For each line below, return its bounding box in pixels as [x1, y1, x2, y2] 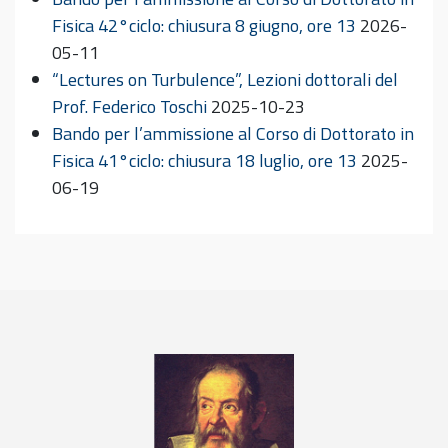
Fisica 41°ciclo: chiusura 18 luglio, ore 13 [52, 147, 357, 174]
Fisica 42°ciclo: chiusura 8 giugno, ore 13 [52, 12, 356, 39]
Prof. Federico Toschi [52, 93, 207, 120]
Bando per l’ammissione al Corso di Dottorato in [52, 120, 414, 147]
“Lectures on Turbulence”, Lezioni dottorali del [52, 66, 398, 93]
